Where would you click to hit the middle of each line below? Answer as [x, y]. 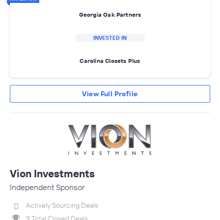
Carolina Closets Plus [110, 61]
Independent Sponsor [47, 187]
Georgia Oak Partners [110, 15]
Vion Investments [52, 173]
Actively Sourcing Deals [62, 205]
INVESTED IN [110, 38]
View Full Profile [110, 94]
